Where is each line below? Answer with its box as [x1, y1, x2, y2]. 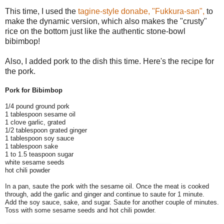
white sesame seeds [5, 158, 64, 166]
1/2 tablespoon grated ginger [5, 126, 87, 134]
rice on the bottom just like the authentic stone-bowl [5, 26, 185, 35]
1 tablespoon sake [5, 142, 58, 150]
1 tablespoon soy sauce [5, 134, 74, 142]
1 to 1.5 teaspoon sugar [5, 150, 73, 158]
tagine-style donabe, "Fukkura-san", [78, 6, 206, 15]
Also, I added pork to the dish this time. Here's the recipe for [5, 56, 214, 65]
